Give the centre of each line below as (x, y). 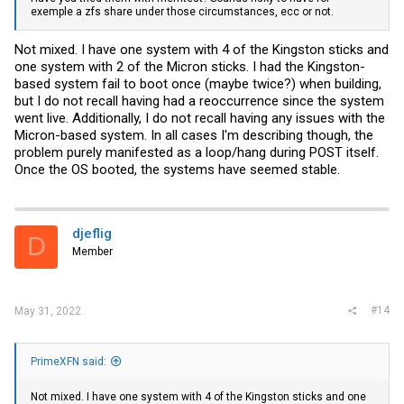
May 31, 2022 (48, 311)
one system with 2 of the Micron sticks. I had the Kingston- (190, 66)
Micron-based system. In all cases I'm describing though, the (194, 135)
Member (92, 251)
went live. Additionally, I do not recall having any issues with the (200, 118)
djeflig (92, 233)
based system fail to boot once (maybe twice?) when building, (198, 83)
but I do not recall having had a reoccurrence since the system (199, 101)
